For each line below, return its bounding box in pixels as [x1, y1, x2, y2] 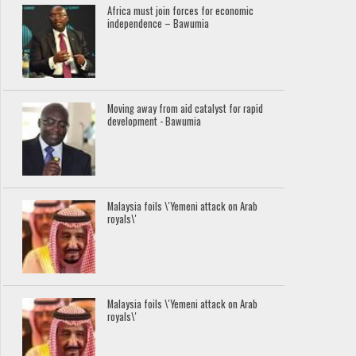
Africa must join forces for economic [107, 3, 254, 18]
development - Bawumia [107, 113, 202, 129]
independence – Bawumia [107, 16, 210, 31]
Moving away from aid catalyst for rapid [107, 100, 264, 116]
